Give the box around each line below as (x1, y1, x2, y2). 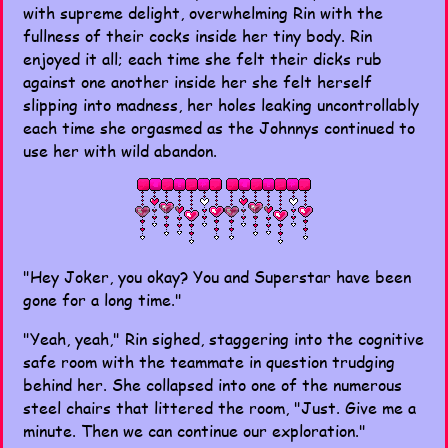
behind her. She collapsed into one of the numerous (23, 373, 402, 396)
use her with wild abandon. (23, 139, 217, 162)
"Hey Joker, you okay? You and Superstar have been (23, 265, 411, 288)
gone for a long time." (23, 288, 182, 311)
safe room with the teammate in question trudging (23, 350, 395, 373)
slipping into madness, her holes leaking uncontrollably (23, 93, 419, 116)
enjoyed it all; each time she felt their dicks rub (23, 47, 382, 70)
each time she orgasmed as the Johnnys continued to (23, 116, 415, 139)
